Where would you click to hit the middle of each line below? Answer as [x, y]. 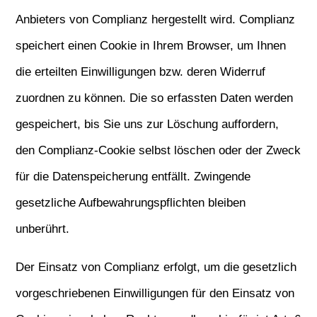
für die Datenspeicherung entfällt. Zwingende [133, 177]
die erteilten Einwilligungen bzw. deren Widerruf [141, 72]
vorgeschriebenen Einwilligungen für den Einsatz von [155, 293]
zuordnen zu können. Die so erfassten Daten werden [155, 98]
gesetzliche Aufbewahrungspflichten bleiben [131, 203]
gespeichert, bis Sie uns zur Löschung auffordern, [148, 124]
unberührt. [43, 229]
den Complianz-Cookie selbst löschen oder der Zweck [158, 150]
